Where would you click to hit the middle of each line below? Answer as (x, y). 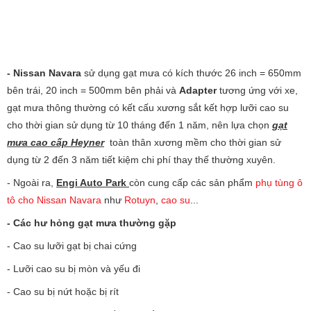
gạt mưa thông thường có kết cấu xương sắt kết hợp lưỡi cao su (148, 108)
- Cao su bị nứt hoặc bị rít (64, 292)
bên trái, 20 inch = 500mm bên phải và (93, 90)
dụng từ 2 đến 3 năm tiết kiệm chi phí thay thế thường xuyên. (141, 160)
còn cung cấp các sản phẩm (192, 183)
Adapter (198, 90)
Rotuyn (140, 200)
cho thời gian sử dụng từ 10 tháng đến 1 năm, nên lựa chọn (140, 125)
